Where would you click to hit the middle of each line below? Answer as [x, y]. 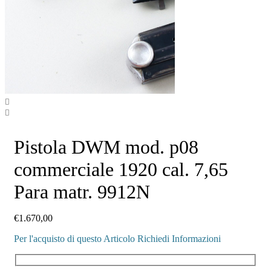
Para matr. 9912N [82, 192]
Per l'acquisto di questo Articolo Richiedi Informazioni [117, 239]
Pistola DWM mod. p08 [106, 147]
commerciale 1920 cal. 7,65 [121, 170]
